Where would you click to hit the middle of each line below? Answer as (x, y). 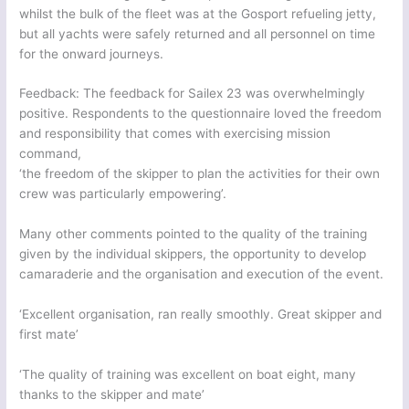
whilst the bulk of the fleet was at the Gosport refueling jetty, (198, 13)
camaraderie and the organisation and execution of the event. (202, 274)
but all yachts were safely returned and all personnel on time (198, 33)
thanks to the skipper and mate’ (112, 395)
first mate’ (49, 335)
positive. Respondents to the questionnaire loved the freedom (201, 114)
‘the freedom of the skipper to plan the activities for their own (200, 174)
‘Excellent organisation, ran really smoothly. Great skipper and (201, 315)
